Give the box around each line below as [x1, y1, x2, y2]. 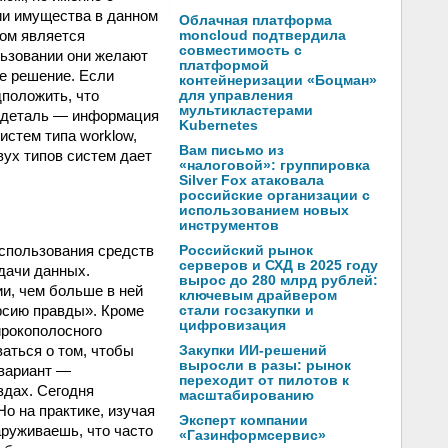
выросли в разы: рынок [179, 358, 351, 373]
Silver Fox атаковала [179, 173, 324, 188]
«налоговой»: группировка [179, 158, 370, 173]
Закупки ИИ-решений [179, 343, 327, 358]
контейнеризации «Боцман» [179, 73, 377, 88]
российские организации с [179, 188, 370, 203]
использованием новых [179, 203, 349, 218]
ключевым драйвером [179, 288, 337, 303]
